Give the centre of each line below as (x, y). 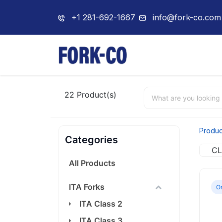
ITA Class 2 (101, 204)
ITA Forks (87, 187)
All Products (92, 163)
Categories (91, 140)
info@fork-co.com (187, 17)
